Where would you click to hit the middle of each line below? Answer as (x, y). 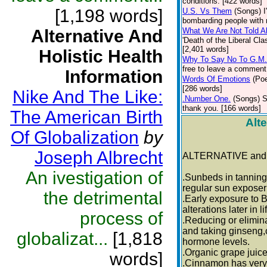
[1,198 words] (109, 16)
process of (121, 218)
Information (114, 77)
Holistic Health (101, 56)
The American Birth (86, 117)
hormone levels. (216, 242)
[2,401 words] (206, 49)
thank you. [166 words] (222, 108)
